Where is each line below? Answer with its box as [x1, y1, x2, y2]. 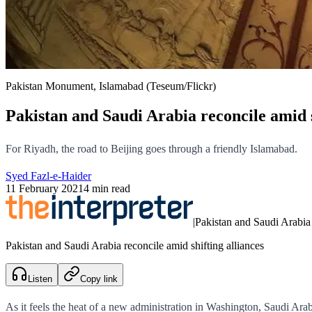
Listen [28, 273, 52, 284]
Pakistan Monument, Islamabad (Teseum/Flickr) [6, 79, 216, 92]
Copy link [80, 273, 118, 284]
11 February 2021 [6, 182, 84, 194]
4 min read [84, 182, 130, 194]
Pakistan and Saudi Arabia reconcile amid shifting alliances [6, 239, 264, 251]
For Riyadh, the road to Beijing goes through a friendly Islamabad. [6, 142, 297, 155]
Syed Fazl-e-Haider [6, 169, 91, 182]
